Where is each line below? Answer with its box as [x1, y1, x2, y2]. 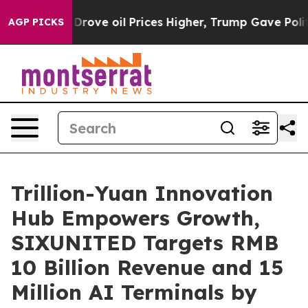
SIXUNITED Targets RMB [11, 230, 278, 256]
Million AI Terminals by [11, 279, 257, 305]
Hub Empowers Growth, [11, 205, 260, 231]
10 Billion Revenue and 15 [11, 254, 283, 280]
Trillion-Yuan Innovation [11, 180, 273, 206]
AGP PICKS [8, 16, 64, 28]
